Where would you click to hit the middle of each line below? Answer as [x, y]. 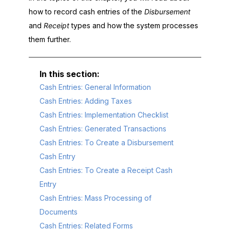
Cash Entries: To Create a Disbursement [107, 143]
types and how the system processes [134, 26]
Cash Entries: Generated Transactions [103, 129]
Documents [59, 212]
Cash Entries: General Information [95, 87]
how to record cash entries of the [87, 12]
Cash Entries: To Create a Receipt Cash [106, 170]
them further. [50, 40]
